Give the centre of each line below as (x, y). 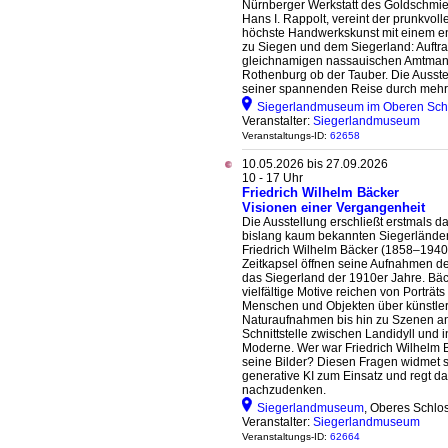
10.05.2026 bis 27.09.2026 (315, 164)
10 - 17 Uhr (272, 178)
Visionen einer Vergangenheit (333, 207)
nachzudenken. (284, 390)
